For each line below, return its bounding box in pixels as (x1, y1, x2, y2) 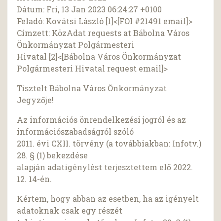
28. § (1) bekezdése (17, 150, 88, 161)
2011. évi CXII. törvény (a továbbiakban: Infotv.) (17, 138, 202, 149)
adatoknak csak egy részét (17, 205, 123, 216)
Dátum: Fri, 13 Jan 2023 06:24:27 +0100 (17, 4, 162, 15)
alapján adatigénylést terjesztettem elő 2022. (17, 162, 193, 173)
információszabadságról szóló (17, 126, 134, 137)
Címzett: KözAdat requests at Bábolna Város (17, 28, 190, 38)
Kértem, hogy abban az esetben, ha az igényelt (17, 193, 199, 204)
